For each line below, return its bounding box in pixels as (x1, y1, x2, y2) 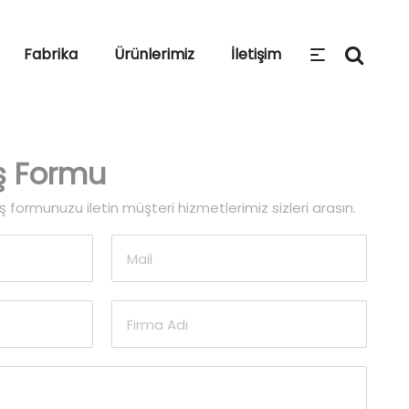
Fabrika (24, 44, 78, 65)
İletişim (231, 44, 281, 65)
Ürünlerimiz (114, 44, 194, 65)
